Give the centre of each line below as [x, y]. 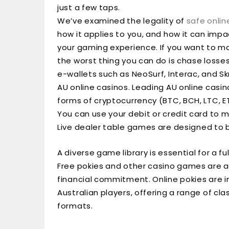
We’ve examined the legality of [122, 21]
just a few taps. [89, 7]
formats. [75, 206]
